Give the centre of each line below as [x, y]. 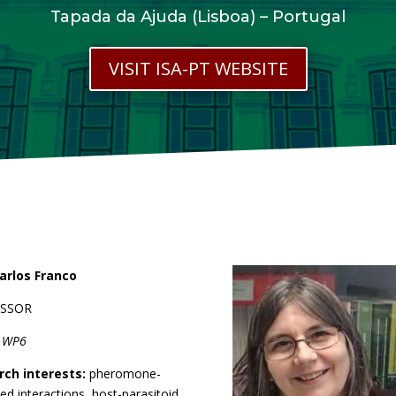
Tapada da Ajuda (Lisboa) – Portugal [198, 16]
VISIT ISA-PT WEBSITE [198, 68]
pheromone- [124, 374]
